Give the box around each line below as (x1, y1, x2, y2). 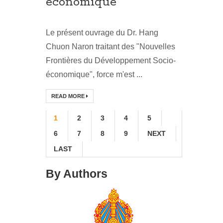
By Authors (46, 167, 108, 181)
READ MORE (51, 93, 86, 100)
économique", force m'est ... (46, 70, 142, 79)
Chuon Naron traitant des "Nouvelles (46, 42, 175, 51)
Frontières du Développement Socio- (46, 56, 176, 65)
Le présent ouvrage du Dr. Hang (46, 28, 158, 37)
